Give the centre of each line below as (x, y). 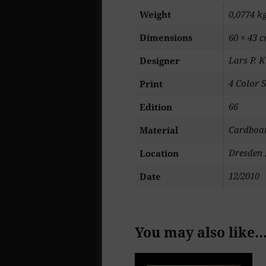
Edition (156, 107)
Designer (160, 61)
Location (159, 153)
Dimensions (166, 38)
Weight (155, 15)
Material (159, 130)
